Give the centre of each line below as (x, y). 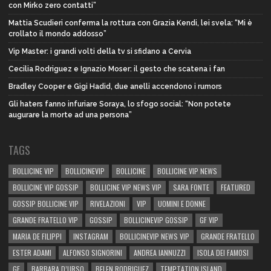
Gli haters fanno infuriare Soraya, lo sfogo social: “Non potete (120, 104)
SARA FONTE (191, 187)
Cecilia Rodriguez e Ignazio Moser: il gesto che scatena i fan (117, 69)
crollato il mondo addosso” (57, 34)
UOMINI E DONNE (182, 203)
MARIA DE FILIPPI (37, 236)
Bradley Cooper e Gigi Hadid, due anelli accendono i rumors (115, 86)
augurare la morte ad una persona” (70, 115)
